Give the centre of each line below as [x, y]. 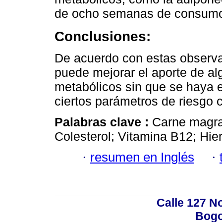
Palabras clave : [103, 122]
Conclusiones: [103, 36]
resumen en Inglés [142, 157]
